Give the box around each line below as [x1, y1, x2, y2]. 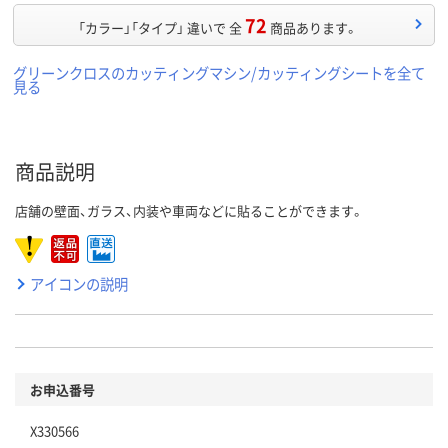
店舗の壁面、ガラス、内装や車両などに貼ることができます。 [15, 201, 364, 221]
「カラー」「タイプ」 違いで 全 [77, 18, 242, 38]
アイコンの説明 [30, 273, 128, 295]
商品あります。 [269, 18, 358, 38]
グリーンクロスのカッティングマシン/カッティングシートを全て [13, 62, 425, 84]
